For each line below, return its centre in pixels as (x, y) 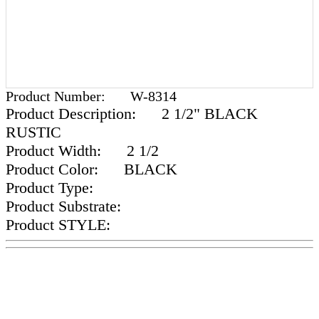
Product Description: (73, 114)
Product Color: (54, 169)
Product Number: (57, 96)
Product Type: (52, 188)
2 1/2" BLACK (199, 114)
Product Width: (56, 151)
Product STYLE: (60, 225)
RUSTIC (33, 132)
